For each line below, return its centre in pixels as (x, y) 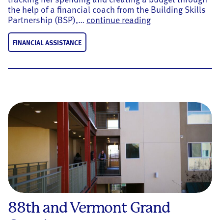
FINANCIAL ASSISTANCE (47, 42)
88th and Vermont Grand (89, 208)
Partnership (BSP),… (47, 20)
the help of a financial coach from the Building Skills (107, 9)
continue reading (119, 20)
